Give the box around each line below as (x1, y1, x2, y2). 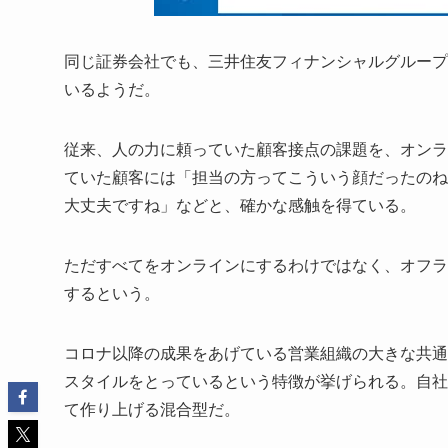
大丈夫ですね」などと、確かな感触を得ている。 (64, 197, 416, 215)
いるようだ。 (64, 81, 160, 99)
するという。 (64, 285, 160, 303)
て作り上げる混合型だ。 (64, 401, 240, 419)
